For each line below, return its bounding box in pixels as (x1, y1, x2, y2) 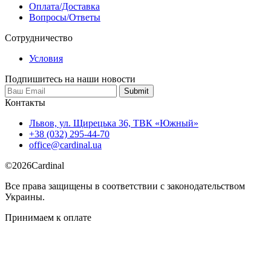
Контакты (5, 97, 45, 108)
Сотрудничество (5, 32, 73, 43)
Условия (29, 53, 63, 64)
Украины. (5, 191, 45, 202)
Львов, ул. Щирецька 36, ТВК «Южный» (29, 117, 198, 128)
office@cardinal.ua (29, 139, 102, 150)
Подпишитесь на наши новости (5, 73, 135, 84)
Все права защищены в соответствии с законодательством (5, 180, 245, 191)
